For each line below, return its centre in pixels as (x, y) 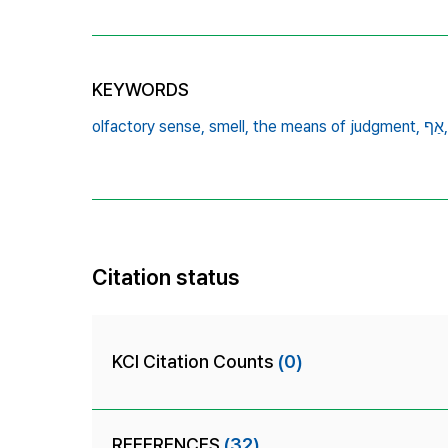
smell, (229, 126)
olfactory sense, (148, 126)
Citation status (166, 276)
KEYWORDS (140, 89)
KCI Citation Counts (195, 361)
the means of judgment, (336, 126)
